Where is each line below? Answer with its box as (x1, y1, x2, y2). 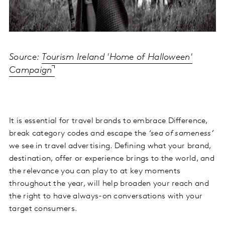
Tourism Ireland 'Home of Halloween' (42, 52, 192, 62)
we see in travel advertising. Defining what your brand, (9, 142, 211, 150)
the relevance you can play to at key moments (9, 167, 181, 175)
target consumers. (9, 204, 78, 213)
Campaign (9, 65, 52, 75)
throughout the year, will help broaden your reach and (9, 179, 209, 188)
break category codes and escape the (9, 129, 147, 138)
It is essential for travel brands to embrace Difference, (9, 117, 208, 125)
